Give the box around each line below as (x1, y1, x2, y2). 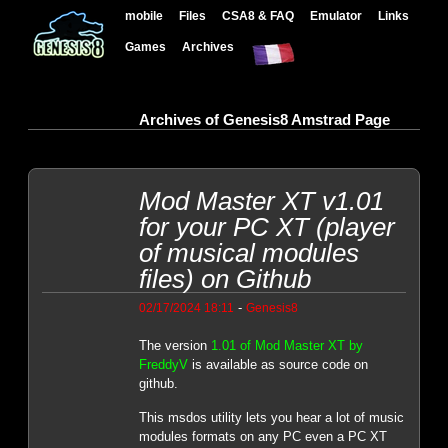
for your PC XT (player (138, 211, 395, 242)
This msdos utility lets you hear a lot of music (138, 410, 404, 426)
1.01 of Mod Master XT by (210, 337, 363, 353)
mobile (125, 9, 164, 22)
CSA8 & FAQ (222, 9, 295, 22)
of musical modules (138, 237, 359, 268)
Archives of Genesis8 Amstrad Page (138, 110, 390, 128)
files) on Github (138, 263, 311, 294)
